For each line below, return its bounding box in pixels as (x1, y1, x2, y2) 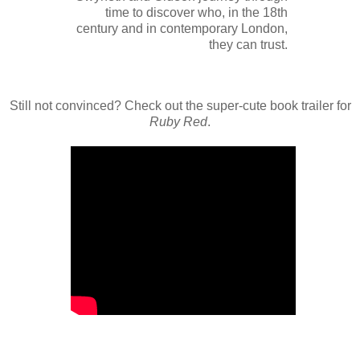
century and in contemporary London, (76, 22, 288, 36)
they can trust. (209, 38, 288, 52)
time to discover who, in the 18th (105, 6, 288, 20)
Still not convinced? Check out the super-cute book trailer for (9, 99, 351, 113)
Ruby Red (149, 115, 207, 129)
